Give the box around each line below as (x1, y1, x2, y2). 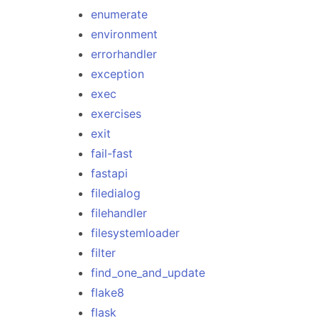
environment (91, 27, 158, 41)
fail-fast (91, 146, 133, 160)
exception (91, 67, 144, 81)
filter (91, 246, 116, 260)
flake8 (91, 285, 124, 300)
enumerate (91, 7, 148, 21)
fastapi (91, 166, 128, 180)
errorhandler (91, 47, 157, 61)
